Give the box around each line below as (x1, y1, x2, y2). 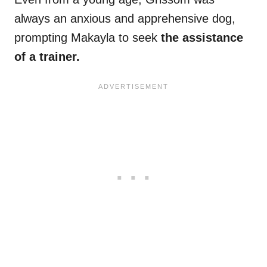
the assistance (157, 31, 243, 45)
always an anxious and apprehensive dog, (14, 12, 235, 26)
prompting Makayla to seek (14, 31, 157, 45)
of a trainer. (14, 50, 83, 64)
